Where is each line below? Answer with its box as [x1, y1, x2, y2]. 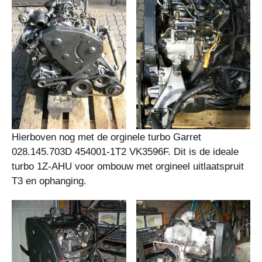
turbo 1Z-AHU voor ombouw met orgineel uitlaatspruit [12, 160, 244, 172]
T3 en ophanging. [12, 175, 87, 187]
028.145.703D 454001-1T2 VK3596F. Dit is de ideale [12, 146, 239, 157]
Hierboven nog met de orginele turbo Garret [12, 131, 201, 143]
